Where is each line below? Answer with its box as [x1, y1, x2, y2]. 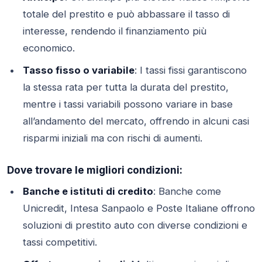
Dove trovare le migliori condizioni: [7, 163, 182, 176]
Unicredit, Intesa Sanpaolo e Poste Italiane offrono [22, 202, 255, 214]
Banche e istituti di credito [22, 185, 153, 197]
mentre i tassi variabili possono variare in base [22, 98, 233, 111]
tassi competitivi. [22, 236, 97, 248]
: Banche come [153, 185, 221, 197]
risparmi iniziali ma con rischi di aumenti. [22, 132, 202, 144]
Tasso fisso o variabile [22, 64, 135, 77]
